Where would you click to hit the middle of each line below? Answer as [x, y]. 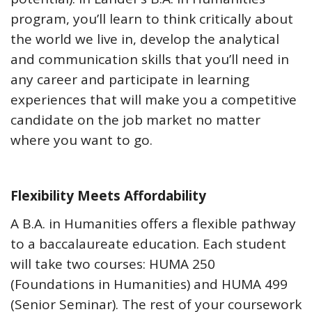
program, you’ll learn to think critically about [152, 19]
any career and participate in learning [130, 80]
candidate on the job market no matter [135, 120]
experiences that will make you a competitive [154, 100]
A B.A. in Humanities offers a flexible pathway [153, 224]
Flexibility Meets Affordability [108, 196]
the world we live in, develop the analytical [145, 39]
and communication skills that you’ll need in [150, 60]
